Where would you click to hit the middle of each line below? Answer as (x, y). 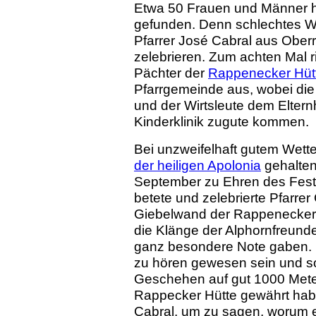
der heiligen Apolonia (197, 165)
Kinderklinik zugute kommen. (221, 122)
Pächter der (171, 73)
